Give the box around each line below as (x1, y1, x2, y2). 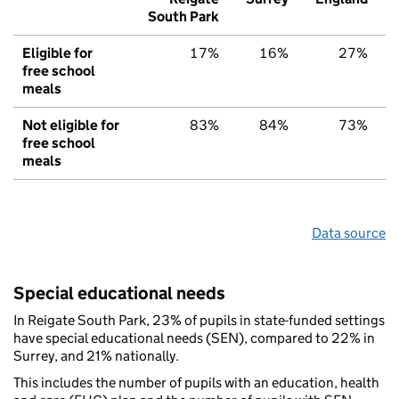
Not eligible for (22, 117, 119, 134)
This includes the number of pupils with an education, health (13, 374, 379, 392)
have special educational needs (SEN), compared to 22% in (13, 330, 375, 347)
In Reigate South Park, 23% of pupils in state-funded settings (13, 312, 385, 330)
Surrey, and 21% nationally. (13, 347, 179, 365)
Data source (312, 224, 386, 242)
